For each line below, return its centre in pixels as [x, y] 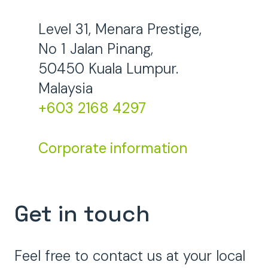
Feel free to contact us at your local [130, 256]
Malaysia [66, 88]
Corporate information [113, 148]
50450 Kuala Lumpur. [108, 68]
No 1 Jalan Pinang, [96, 48]
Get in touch [82, 213]
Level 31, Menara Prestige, [120, 29]
